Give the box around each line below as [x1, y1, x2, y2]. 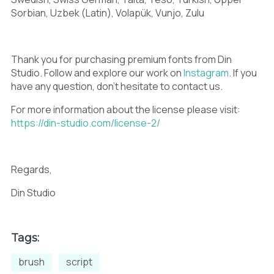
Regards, [11, 162, 52, 176]
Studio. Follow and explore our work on [11, 65, 183, 80]
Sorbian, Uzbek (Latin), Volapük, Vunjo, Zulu [11, 6, 204, 20]
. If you [229, 65, 257, 80]
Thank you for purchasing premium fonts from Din [11, 52, 232, 66]
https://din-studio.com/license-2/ [11, 116, 160, 130]
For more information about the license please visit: [11, 102, 240, 116]
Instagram [183, 65, 229, 80]
